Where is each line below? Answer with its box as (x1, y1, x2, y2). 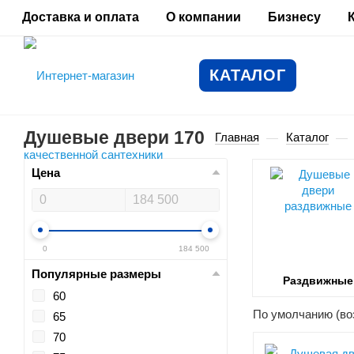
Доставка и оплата (22, 10, 139, 24)
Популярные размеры (32, 267, 161, 281)
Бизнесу (268, 10, 321, 24)
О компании (166, 10, 241, 24)
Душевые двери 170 (24, 127, 205, 148)
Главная (215, 130, 259, 144)
